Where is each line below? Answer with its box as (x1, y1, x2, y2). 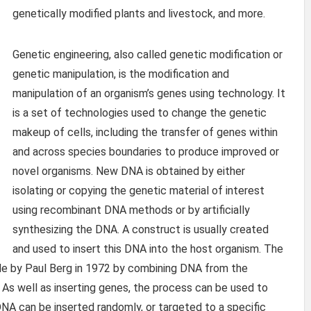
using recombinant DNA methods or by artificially (12, 203, 250, 217)
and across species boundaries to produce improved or (12, 144, 279, 158)
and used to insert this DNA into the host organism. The (12, 242, 283, 255)
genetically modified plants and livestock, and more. (12, 6, 265, 20)
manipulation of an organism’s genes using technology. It (12, 86, 285, 100)
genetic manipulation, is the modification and (12, 67, 229, 81)
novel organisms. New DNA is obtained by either (12, 164, 245, 178)
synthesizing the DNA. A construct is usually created (12, 222, 269, 236)
